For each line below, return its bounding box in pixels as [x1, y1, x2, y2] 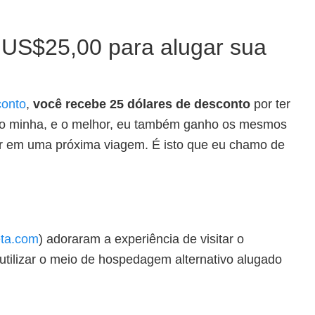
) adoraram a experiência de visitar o [39, 232, 244, 246]
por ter [250, 97, 290, 111]
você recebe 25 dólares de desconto [33, 97, 250, 111]
